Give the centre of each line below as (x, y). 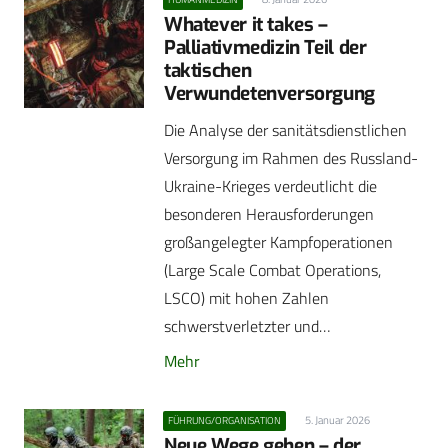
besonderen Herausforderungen (269, 214)
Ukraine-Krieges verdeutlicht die (270, 186)
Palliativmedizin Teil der (265, 48)
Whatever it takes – (246, 25)
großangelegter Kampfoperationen (278, 242)
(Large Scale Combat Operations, (272, 270)
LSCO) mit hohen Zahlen (246, 298)
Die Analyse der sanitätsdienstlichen (285, 130)
